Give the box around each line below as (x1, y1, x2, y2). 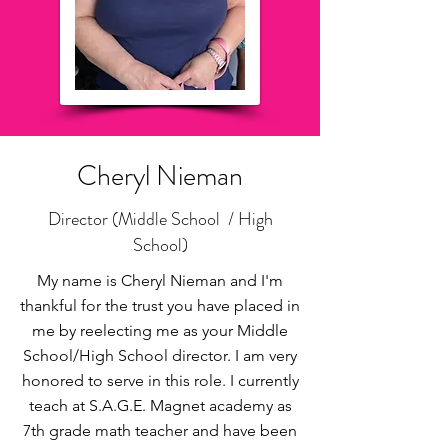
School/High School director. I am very (23, 346, 297, 365)
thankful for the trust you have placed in (20, 296, 300, 315)
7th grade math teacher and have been (23, 421, 297, 440)
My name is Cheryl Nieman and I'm (37, 271, 283, 290)
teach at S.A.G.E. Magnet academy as (28, 396, 292, 415)
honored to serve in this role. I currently (21, 371, 299, 390)
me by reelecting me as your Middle (32, 321, 288, 340)
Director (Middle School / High (47, 206, 273, 232)
